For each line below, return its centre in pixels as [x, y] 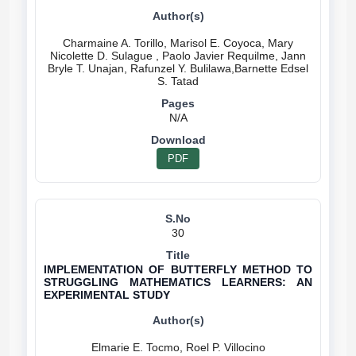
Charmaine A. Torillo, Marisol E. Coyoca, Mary [178, 43]
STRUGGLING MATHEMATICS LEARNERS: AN [178, 282]
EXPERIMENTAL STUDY [107, 295]
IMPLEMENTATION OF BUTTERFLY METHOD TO [178, 269]
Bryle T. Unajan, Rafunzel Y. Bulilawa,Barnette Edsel [178, 68]
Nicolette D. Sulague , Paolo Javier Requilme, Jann [178, 56]
